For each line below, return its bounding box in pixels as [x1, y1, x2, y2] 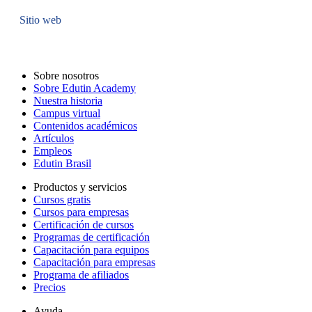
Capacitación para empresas [33, 256, 155, 268]
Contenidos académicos [33, 120, 137, 132]
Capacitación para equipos [33, 244, 149, 256]
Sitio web [19, 14, 61, 26]
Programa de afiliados [33, 269, 129, 281]
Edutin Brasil [33, 157, 91, 169]
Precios [33, 281, 65, 293]
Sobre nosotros [33, 70, 99, 81]
